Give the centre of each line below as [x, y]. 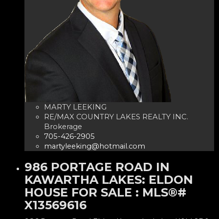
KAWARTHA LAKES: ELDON [109, 179]
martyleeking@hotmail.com [95, 146]
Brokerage [63, 126]
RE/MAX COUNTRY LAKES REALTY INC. [116, 117]
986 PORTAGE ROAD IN [97, 167]
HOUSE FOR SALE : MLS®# [105, 192]
